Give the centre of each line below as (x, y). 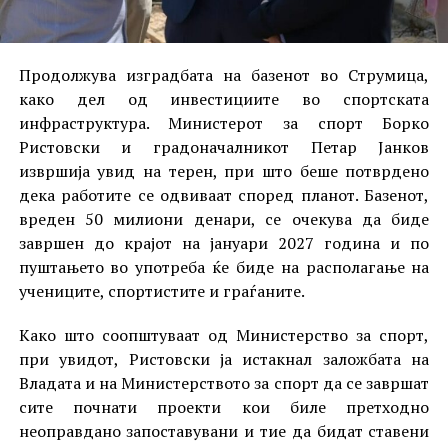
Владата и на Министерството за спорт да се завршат (224, 382)
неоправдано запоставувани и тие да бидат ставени (224, 430)
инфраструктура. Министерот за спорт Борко (224, 122)
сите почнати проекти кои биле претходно (224, 406)
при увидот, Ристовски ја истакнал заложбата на (224, 358)
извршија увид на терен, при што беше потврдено (224, 170)
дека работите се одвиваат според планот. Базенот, (224, 194)
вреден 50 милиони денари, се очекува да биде (224, 218)
